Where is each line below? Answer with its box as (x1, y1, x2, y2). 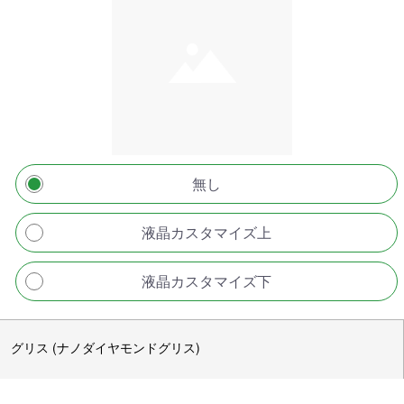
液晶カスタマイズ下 (142, 271, 271, 292)
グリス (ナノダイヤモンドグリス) (11, 338, 200, 357)
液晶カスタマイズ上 (142, 222, 271, 243)
